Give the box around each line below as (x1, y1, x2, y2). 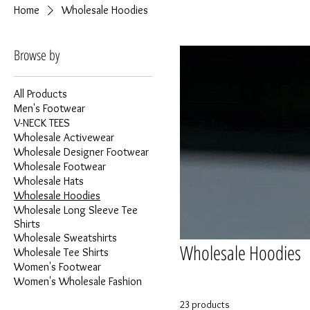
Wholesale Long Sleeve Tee (14, 203, 138, 217)
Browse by (14, 46, 60, 64)
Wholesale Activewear (14, 131, 114, 144)
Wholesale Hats (14, 174, 84, 188)
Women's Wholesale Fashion (14, 275, 142, 288)
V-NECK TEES (14, 116, 70, 129)
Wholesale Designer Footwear (14, 145, 149, 158)
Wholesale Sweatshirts (14, 231, 117, 244)
